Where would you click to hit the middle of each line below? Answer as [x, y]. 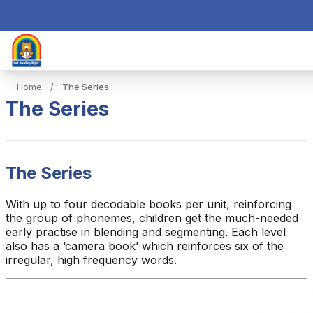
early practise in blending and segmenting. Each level [146, 232]
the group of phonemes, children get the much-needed [152, 218]
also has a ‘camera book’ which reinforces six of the [145, 246]
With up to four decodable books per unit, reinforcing [148, 204]
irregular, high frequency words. [91, 260]
